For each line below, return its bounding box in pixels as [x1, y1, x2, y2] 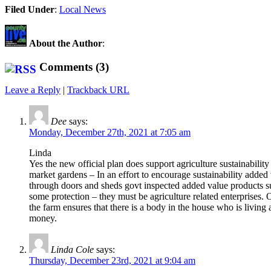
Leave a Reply [5, 85, 60, 96]
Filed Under [5, 4, 54, 15]
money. [29, 213, 57, 224]
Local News [59, 4, 106, 15]
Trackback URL [67, 85, 129, 96]
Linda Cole [51, 244, 94, 255]
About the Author [29, 38, 102, 48]
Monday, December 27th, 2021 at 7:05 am [29, 127, 191, 138]
